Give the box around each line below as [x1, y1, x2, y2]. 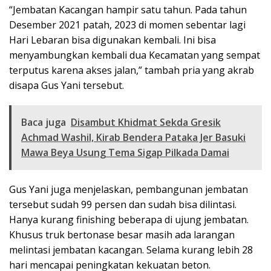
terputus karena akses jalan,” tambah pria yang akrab [9, 64, 254, 77]
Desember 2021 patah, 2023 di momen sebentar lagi [9, 18, 246, 32]
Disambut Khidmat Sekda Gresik [71, 116, 221, 129]
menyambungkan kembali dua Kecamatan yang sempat [9, 48, 260, 62]
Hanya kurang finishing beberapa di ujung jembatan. [9, 213, 249, 227]
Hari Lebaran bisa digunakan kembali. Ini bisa [9, 33, 216, 47]
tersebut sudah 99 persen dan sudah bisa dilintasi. [9, 198, 237, 212]
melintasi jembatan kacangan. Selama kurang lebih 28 [9, 243, 253, 257]
